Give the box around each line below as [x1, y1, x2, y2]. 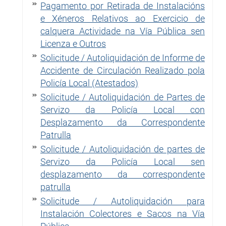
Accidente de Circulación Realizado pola [40, 65, 205, 76]
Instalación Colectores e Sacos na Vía [40, 208, 205, 219]
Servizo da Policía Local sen [40, 156, 205, 167]
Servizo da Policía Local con [40, 104, 205, 115]
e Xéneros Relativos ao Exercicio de [40, 13, 205, 24]
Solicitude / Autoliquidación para [40, 195, 205, 206]
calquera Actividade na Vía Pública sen [40, 25, 205, 36]
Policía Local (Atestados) [40, 77, 138, 88]
